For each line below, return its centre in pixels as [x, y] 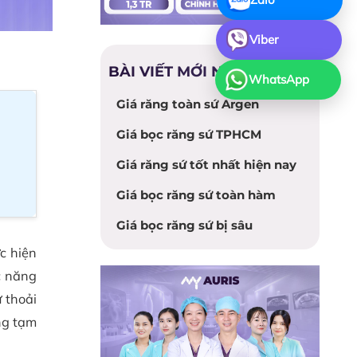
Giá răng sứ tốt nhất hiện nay [206, 164]
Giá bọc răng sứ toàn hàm [196, 194]
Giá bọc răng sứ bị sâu [184, 225]
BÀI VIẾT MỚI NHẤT [182, 71]
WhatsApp [277, 79]
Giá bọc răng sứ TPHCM [189, 134]
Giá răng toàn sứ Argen [188, 104]
